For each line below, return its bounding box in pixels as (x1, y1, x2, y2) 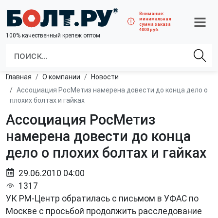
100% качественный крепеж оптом (6, 32, 100, 39)
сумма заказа (139, 21, 171, 27)
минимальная (139, 16, 172, 21)
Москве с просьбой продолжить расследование (6, 206, 202, 216)
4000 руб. (139, 27, 160, 32)
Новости (95, 73, 119, 81)
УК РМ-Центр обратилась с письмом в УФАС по (6, 194, 199, 203)
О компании (47, 73, 80, 81)
